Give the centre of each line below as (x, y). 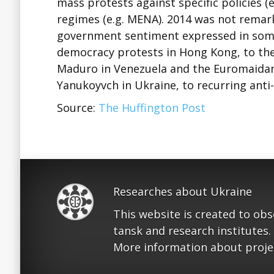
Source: (78, 108)
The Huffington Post (152, 108)
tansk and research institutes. (192, 231)
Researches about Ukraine (183, 191)
